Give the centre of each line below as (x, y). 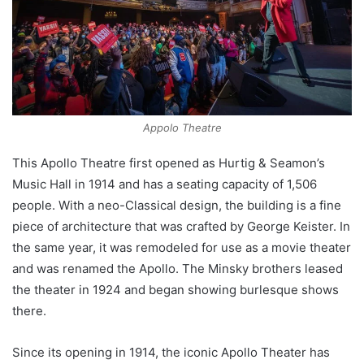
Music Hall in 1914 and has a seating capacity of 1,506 (165, 184)
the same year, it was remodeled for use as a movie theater (182, 248)
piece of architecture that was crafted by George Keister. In (181, 227)
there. (29, 311)
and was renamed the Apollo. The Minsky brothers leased (178, 269)
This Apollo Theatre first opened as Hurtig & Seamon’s (169, 163)
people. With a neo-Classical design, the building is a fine (177, 206)
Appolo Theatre (182, 128)
